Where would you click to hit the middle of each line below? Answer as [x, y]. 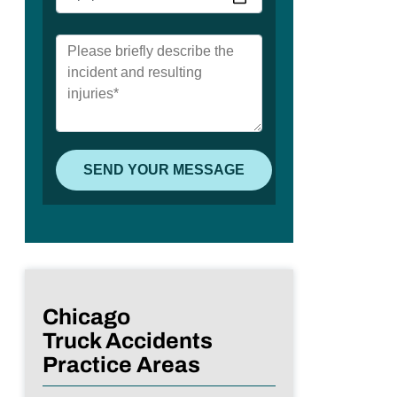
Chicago [86, 316]
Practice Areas [121, 364]
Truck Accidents [128, 340]
